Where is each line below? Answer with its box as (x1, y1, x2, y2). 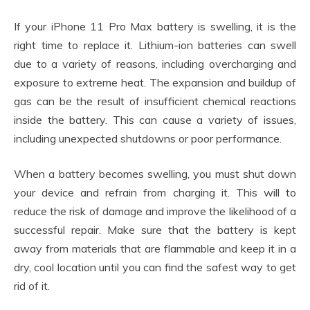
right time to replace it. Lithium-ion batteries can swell (14, 38, 296, 53)
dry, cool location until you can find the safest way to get (14, 260, 296, 275)
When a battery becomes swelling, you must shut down (14, 167, 296, 181)
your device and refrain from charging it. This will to (14, 185, 296, 200)
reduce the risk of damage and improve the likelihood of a (14, 204, 296, 219)
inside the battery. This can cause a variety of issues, (14, 113, 296, 127)
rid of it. (14, 279, 50, 293)
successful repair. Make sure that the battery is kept (14, 223, 296, 237)
